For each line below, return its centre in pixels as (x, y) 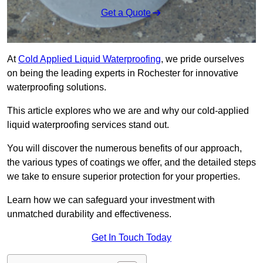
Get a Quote (126, 13)
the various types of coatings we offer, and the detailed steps (131, 163)
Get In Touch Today (131, 238)
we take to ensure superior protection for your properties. (124, 177)
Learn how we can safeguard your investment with (111, 200)
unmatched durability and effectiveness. (89, 214)
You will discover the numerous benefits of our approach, (124, 149)
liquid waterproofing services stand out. (89, 125)
